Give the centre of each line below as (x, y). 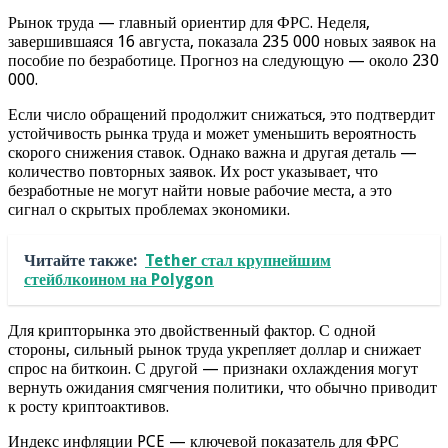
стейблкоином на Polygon (119, 279)
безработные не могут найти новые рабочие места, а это (200, 190)
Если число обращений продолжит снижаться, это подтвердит (221, 114)
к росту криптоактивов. (88, 406)
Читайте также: (80, 260)
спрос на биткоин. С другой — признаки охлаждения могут (213, 368)
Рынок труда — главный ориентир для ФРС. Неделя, (189, 22)
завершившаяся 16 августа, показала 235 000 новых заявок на (222, 41)
